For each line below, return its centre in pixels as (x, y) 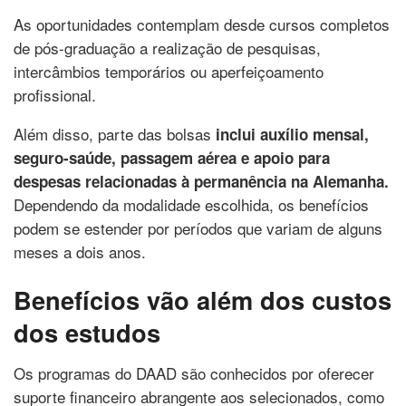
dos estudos (87, 333)
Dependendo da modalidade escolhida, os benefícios (191, 204)
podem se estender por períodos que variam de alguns (198, 227)
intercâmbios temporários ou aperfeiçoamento (169, 71)
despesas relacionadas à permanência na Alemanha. (201, 181)
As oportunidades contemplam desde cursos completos (202, 24)
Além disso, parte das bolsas (115, 133)
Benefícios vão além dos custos (203, 300)
